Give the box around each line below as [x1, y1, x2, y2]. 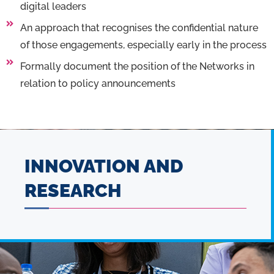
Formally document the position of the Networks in [20, 60, 254, 72]
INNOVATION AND [24, 155, 183, 177]
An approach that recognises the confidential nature [20, 21, 258, 34]
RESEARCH [24, 179, 122, 201]
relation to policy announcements [20, 77, 176, 89]
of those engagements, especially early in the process [20, 39, 267, 51]
